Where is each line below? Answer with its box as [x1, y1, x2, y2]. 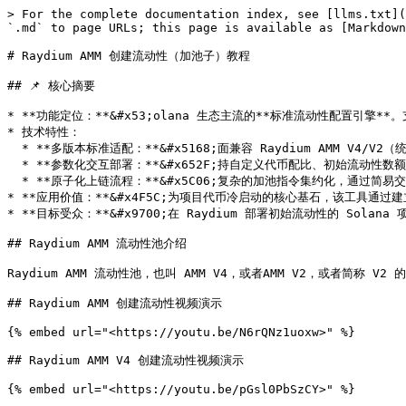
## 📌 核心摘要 [7, 79, 95, 92]
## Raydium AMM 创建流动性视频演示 [7, 296, 222, 310]
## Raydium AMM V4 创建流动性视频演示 [7, 353, 244, 367]
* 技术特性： [7, 125, 81, 139]
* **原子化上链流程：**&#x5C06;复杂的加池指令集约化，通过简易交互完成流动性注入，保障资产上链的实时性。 [7, 174, 22, 188]
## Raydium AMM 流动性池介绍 [7, 237, 187, 250]
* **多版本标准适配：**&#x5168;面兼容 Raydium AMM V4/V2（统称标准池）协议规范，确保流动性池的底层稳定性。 [7, 141, 22, 155]
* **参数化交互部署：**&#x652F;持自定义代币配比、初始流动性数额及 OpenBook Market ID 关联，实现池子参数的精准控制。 [7, 158, 22, 171]
